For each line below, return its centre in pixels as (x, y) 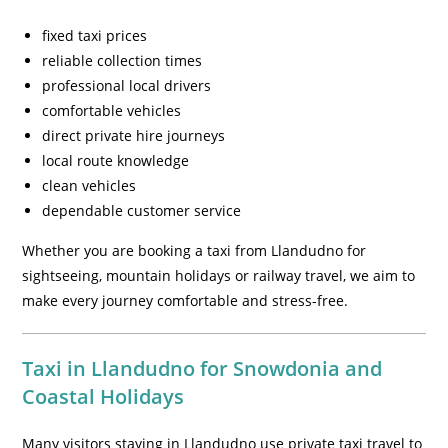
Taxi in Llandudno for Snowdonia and (202, 368)
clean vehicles (89, 185)
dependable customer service (142, 210)
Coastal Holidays (103, 396)
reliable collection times (122, 60)
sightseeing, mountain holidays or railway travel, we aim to (219, 275)
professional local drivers (127, 85)
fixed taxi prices (95, 35)
